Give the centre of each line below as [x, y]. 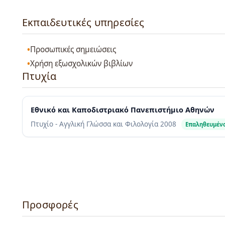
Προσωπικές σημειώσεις [73, 49]
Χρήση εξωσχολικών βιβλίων [82, 64]
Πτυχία [39, 76]
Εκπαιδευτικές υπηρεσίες [83, 23]
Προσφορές [50, 205]
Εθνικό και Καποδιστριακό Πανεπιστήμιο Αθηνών [123, 110]
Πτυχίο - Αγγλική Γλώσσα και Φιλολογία [95, 124]
